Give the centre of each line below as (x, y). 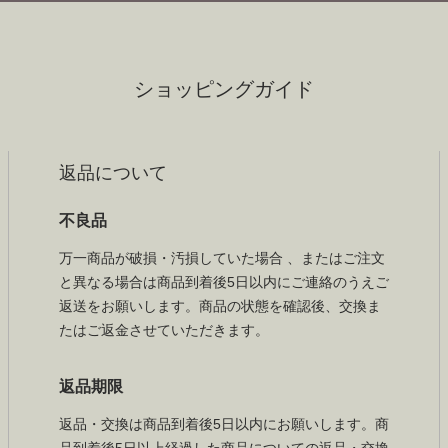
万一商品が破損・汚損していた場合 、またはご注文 (222, 258)
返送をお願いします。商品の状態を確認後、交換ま (220, 306)
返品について (113, 173)
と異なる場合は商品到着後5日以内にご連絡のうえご (224, 282)
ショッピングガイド (224, 89)
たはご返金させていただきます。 (164, 330)
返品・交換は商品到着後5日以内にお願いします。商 (224, 424)
